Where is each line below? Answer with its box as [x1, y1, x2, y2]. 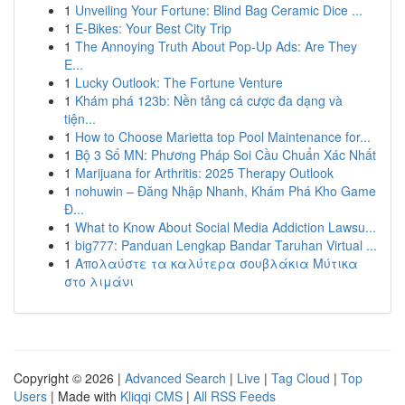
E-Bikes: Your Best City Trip [75, 19, 231, 37]
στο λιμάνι [64, 272, 134, 290]
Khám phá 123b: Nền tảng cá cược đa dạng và [75, 91, 343, 109]
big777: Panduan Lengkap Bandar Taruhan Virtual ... [75, 236, 377, 254]
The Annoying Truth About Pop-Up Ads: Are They [75, 37, 357, 55]
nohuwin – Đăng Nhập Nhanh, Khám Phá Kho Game [75, 182, 376, 200]
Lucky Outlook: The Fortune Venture [75, 73, 283, 91]
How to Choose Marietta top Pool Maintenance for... [75, 127, 371, 146]
